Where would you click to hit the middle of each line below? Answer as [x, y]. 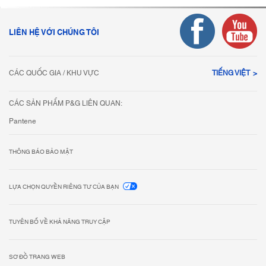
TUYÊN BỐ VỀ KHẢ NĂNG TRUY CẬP [59, 222]
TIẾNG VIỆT [231, 74]
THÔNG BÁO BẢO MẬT [41, 152]
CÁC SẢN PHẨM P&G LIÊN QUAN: [66, 104]
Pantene [23, 122]
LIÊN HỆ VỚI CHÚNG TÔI [54, 32]
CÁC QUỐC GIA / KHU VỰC [54, 74]
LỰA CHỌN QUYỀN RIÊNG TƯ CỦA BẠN [64, 187]
